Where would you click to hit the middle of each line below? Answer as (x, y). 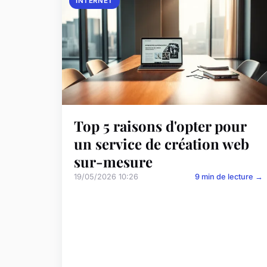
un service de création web (162, 144)
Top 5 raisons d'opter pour (160, 126)
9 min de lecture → (229, 177)
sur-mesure (113, 162)
